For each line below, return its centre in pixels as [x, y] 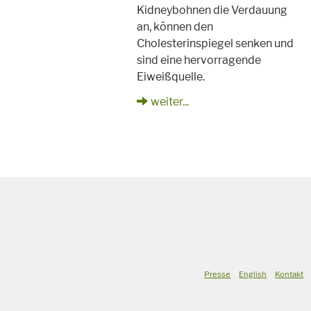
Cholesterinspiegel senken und [216, 43]
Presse [218, 274]
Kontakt [289, 274]
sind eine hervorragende [199, 60]
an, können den [175, 26]
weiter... [170, 101]
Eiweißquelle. [171, 76]
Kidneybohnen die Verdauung [212, 10]
